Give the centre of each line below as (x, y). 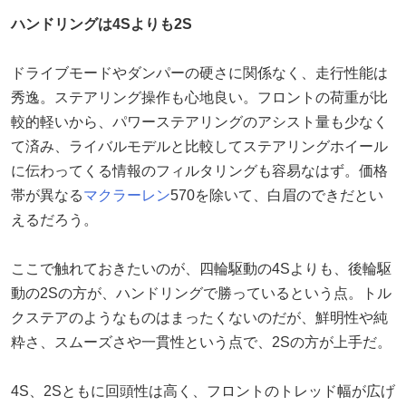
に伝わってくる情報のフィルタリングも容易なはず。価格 (199, 170)
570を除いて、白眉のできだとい (277, 195)
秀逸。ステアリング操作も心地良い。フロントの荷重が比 (199, 97)
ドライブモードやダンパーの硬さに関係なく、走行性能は (199, 72)
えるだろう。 (54, 219)
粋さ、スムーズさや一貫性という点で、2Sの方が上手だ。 (201, 342)
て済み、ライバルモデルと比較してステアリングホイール (199, 146)
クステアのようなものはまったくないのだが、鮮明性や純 (199, 317)
